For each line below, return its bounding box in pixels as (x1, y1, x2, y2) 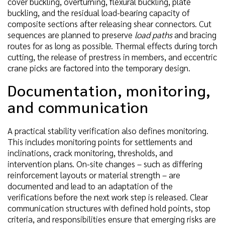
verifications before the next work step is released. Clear (8, 191, 208, 203)
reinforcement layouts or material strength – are (8, 169, 180, 181)
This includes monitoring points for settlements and (8, 136, 192, 148)
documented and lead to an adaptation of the (8, 180, 173, 192)
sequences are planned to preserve (8, 29, 135, 41)
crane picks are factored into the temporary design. (8, 62, 190, 74)
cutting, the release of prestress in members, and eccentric (8, 51, 217, 63)
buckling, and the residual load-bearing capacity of (8, 7, 190, 19)
